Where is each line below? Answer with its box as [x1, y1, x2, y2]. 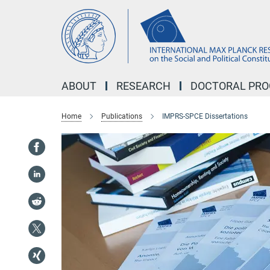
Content [3, 22, 36, 33]
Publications [101, 112, 142, 121]
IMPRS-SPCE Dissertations [162, 112, 248, 121]
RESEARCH [116, 80, 171, 92]
